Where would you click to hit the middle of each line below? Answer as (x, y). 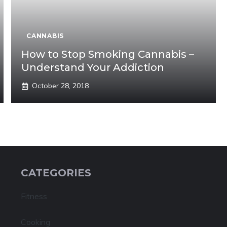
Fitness (34, 196)
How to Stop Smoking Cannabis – (108, 54)
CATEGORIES (56, 173)
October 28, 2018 (61, 86)
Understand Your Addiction (93, 67)
